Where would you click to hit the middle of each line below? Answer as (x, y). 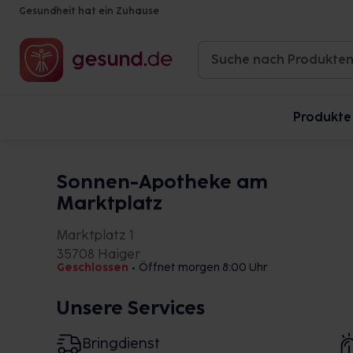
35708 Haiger (98, 254)
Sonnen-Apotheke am (162, 182)
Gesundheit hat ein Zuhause (89, 11)
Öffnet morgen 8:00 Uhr (203, 268)
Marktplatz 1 (95, 235)
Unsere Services (131, 308)
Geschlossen (93, 268)
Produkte (322, 117)
